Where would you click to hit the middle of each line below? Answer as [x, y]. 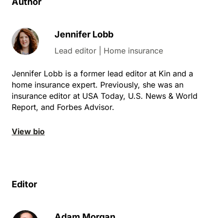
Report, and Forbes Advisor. [63, 107]
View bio [28, 131]
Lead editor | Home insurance [109, 50]
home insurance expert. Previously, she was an [98, 84]
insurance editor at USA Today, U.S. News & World [105, 96]
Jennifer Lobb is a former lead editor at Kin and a [102, 73]
